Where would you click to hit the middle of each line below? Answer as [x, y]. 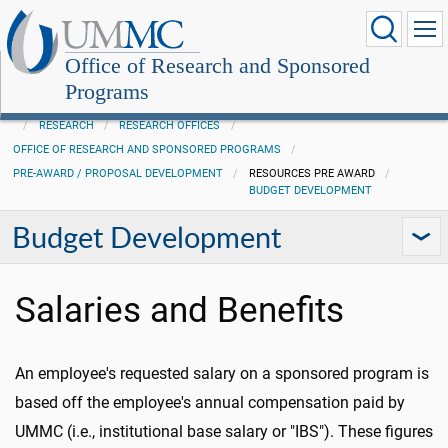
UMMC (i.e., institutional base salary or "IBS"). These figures [224, 431]
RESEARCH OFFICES [170, 125]
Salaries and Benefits [179, 310]
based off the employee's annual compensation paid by [210, 402]
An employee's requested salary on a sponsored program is [222, 373]
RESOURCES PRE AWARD [311, 173]
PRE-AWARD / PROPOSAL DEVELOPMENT [117, 173]
